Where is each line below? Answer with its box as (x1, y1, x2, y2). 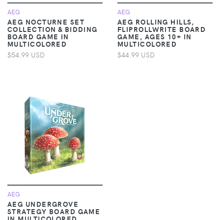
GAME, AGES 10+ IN (117, 31, 192, 41)
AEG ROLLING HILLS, (117, 16, 194, 27)
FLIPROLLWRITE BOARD (117, 24, 206, 34)
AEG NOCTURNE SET (7, 16, 85, 27)
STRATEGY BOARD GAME (7, 206, 101, 216)
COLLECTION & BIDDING (7, 24, 98, 34)
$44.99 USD (117, 49, 155, 59)
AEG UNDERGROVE (7, 198, 79, 209)
